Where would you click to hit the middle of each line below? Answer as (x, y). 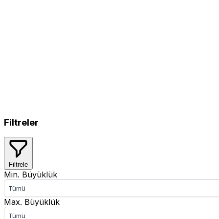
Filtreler (21, 122)
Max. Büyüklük (32, 202)
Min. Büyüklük (31, 175)
